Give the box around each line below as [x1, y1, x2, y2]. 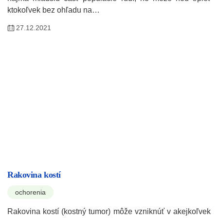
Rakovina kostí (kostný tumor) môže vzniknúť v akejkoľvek [7, 207, 211, 216]
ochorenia [15, 188, 46, 197]
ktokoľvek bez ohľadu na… [7, 6, 100, 15]
